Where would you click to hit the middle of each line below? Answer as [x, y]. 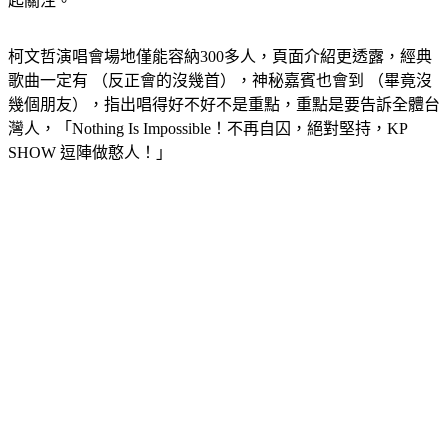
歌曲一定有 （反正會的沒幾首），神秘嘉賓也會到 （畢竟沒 [220, 105]
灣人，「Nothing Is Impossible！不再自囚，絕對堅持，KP [207, 153]
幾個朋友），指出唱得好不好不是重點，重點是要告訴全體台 [224, 129]
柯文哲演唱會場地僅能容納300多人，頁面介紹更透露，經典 [220, 81]
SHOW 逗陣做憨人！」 [90, 177]
